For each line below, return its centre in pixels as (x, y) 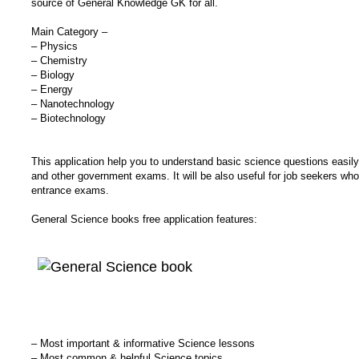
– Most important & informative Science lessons (143, 343)
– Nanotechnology (73, 103)
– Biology (53, 75)
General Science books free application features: (144, 219)
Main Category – (69, 31)
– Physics (54, 46)
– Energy (52, 89)
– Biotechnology (69, 118)
